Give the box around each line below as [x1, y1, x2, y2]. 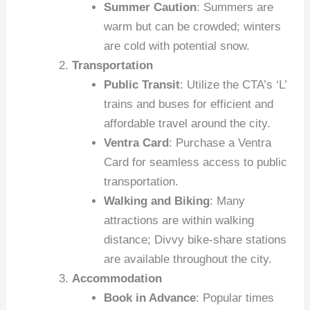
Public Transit [103, 78, 180, 92]
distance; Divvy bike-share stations [103, 233, 286, 247]
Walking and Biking [103, 194, 210, 208]
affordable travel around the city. [103, 117, 271, 131]
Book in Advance [103, 291, 196, 305]
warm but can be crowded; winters [103, 20, 281, 34]
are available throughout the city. [103, 253, 272, 266]
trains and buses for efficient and [103, 98, 273, 111]
